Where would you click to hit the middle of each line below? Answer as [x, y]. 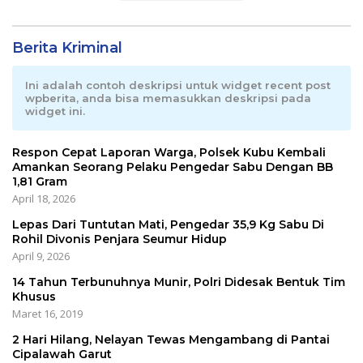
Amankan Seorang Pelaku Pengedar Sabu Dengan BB [173, 167]
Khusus [34, 297]
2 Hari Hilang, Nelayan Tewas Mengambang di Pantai [171, 340]
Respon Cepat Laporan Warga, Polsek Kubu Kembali [169, 153]
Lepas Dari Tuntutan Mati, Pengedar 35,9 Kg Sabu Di [168, 225]
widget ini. [55, 111]
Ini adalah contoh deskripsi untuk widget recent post [178, 85]
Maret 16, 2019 [47, 314]
